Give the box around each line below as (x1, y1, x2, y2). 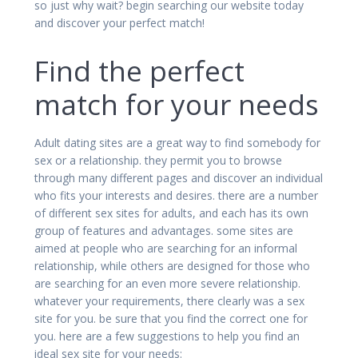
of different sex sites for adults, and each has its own (34, 205, 308, 221)
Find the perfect (34, 51, 245, 89)
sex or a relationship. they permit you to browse (34, 152, 282, 168)
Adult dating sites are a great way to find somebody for (34, 134, 320, 150)
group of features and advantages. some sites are (34, 222, 293, 238)
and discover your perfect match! (34, 14, 205, 30)
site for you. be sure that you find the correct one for (34, 310, 308, 326)
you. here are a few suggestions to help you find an (34, 328, 300, 344)
